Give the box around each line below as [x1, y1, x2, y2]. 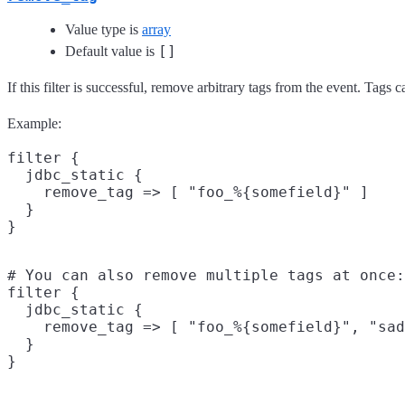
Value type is [65, 21, 142, 37]
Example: [7, 115, 61, 131]
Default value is [65, 42, 158, 59]
